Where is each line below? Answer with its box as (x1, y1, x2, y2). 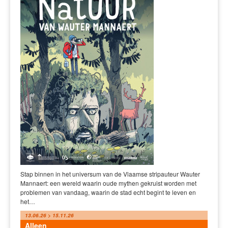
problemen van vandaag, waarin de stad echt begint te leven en (20, 188, 196, 197)
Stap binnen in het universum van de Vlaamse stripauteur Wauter (20, 169, 200, 179)
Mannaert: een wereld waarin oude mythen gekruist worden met (20, 179, 196, 188)
